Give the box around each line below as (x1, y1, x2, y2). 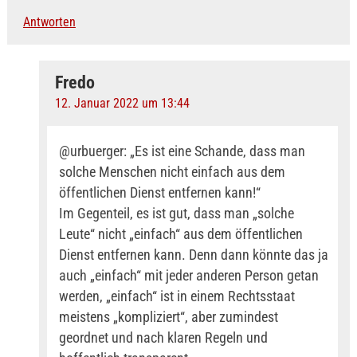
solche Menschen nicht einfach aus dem (58, 163, 285, 180)
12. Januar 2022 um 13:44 (54, 95, 190, 111)
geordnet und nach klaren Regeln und (58, 328, 268, 346)
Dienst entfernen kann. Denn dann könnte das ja (58, 245, 328, 263)
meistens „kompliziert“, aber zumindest (58, 308, 278, 325)
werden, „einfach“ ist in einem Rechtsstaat (58, 287, 295, 304)
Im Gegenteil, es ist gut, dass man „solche (58, 204, 294, 222)
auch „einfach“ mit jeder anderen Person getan (58, 266, 319, 284)
